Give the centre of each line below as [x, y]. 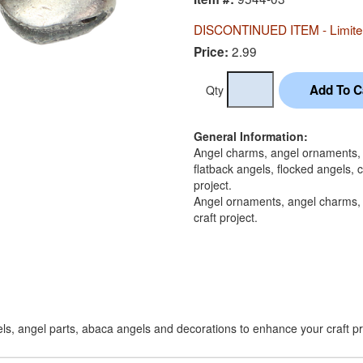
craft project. [226, 217]
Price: [211, 51]
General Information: [251, 136]
